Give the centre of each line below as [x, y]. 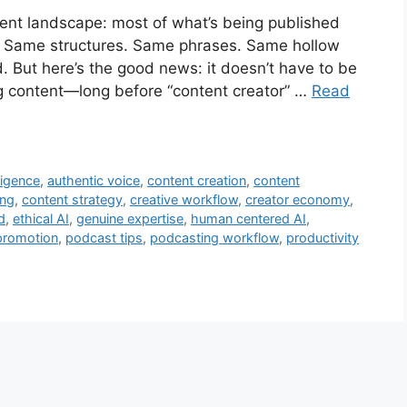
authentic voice [94, 181]
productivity [323, 238]
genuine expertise [130, 219]
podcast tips [104, 238]
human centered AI [248, 219]
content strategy [72, 200]
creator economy [298, 200]
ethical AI [41, 219]
